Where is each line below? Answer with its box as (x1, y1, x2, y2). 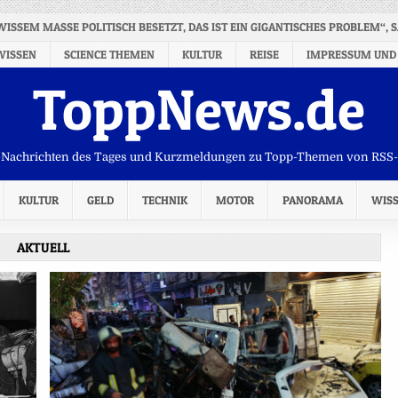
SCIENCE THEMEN (64, 47, 155, 61)
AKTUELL (16, 239, 71, 256)
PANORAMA (283, 193, 343, 207)
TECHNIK (142, 193, 187, 207)
